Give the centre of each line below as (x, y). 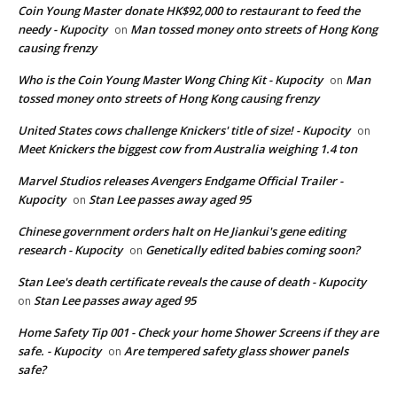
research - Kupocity (70, 250)
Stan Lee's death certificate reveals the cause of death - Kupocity (192, 282)
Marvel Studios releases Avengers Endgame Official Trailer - (180, 181)
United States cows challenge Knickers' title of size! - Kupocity (184, 131)
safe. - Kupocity (59, 351)
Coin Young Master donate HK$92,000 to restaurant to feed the (189, 11)
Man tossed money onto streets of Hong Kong (254, 30)
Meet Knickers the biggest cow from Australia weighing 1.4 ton (187, 149)
